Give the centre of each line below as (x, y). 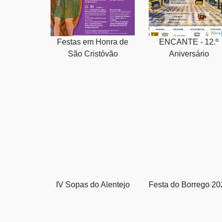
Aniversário (189, 54)
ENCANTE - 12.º (189, 42)
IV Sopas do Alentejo (93, 184)
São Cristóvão (93, 54)
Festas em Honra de (93, 42)
